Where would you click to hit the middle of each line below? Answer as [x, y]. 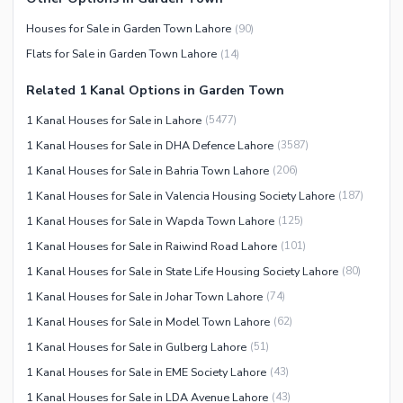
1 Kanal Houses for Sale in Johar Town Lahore [144, 296]
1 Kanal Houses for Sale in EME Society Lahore [146, 372]
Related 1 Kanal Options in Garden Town [155, 90]
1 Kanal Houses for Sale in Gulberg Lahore [136, 346]
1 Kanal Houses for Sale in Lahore [114, 120]
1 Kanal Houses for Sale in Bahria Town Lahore [148, 170]
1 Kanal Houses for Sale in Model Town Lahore [148, 321]
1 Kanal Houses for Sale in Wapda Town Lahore [150, 220]
